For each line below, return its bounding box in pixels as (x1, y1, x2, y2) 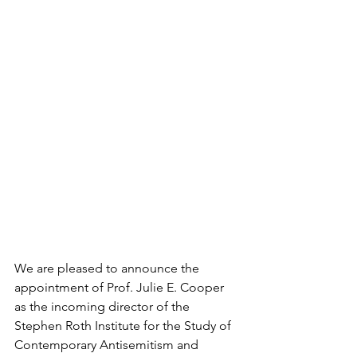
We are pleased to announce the (14, 260, 202, 276)
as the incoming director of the (14, 298, 193, 314)
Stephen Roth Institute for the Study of (14, 317, 234, 333)
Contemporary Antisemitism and (14, 336, 202, 352)
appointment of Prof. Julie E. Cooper (14, 279, 227, 295)
